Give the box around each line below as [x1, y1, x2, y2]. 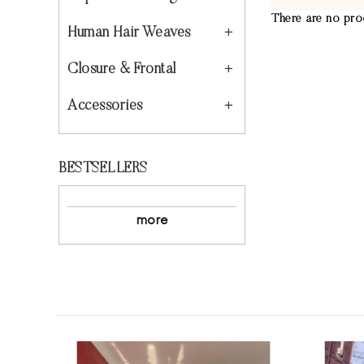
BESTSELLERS [58, 162, 148, 176]
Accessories [67, 99, 143, 114]
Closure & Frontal [67, 63, 176, 77]
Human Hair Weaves [67, 26, 191, 41]
